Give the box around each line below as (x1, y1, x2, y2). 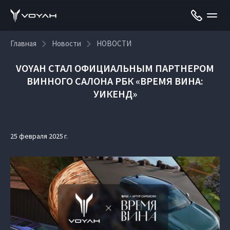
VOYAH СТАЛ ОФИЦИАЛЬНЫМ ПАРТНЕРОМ (16, 62, 214, 74)
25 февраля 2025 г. (10, 131, 68, 141)
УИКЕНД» (93, 87, 137, 100)
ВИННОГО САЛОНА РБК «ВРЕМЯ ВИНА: (27, 74, 203, 87)
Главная (10, 39, 36, 48)
